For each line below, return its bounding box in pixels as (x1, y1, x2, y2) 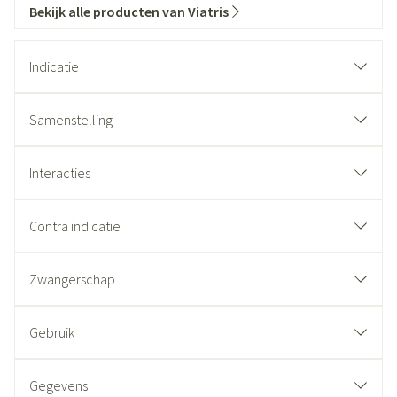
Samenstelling (29, 111, 113, 128)
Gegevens (29, 377, 88, 394)
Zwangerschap (29, 270, 115, 288)
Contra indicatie (29, 217, 121, 235)
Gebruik (29, 323, 74, 341)
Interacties (29, 164, 90, 182)
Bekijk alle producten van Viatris (29, 3, 229, 20)
